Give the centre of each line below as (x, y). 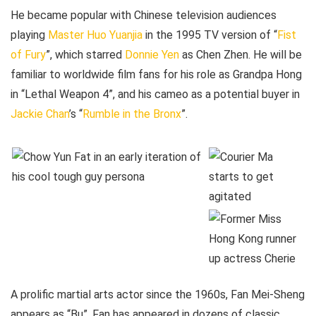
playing (29, 35)
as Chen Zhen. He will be (241, 55)
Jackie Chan (40, 114)
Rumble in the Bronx (132, 114)
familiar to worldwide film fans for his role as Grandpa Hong (156, 75)
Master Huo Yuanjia (95, 35)
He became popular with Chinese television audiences (144, 16)
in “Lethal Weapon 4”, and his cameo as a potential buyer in (155, 95)
